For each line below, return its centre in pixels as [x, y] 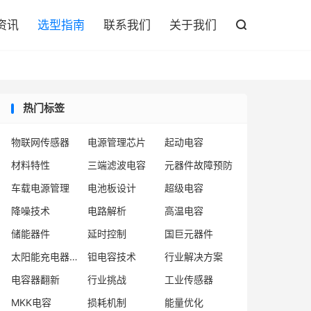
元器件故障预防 [198, 165]
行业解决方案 [193, 257]
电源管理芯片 [117, 142]
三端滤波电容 [117, 165]
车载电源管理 [40, 188]
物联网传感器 [40, 142]
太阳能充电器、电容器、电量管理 [74, 257]
